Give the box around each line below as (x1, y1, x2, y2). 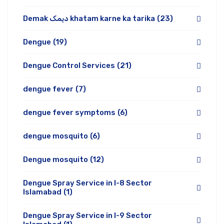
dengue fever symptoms (23, 108, 115, 117)
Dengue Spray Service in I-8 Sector (23, 178, 152, 188)
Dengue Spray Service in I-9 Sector (23, 211, 152, 220)
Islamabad (23, 187, 61, 197)
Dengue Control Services (23, 61, 115, 70)
